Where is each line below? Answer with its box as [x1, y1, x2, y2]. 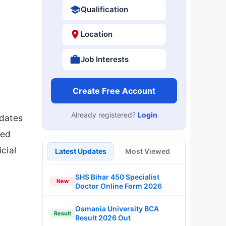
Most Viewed [125, 146, 170, 155]
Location [80, 29, 112, 39]
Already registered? [71, 110, 138, 119]
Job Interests [80, 54, 129, 64]
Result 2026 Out [75, 213, 131, 222]
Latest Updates [54, 146, 106, 155]
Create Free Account [73, 85, 155, 96]
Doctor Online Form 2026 [75, 181, 162, 190]
